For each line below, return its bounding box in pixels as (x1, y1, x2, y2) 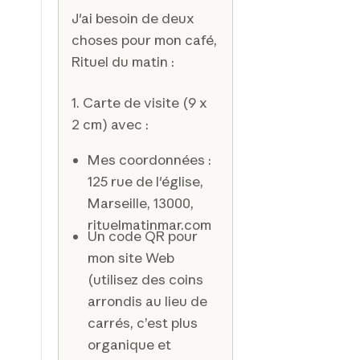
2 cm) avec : (71, 115, 149, 133)
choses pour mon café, (71, 31, 217, 48)
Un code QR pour (88, 227, 198, 245)
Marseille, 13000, (88, 194, 194, 212)
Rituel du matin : (71, 52, 174, 70)
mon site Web (88, 249, 175, 267)
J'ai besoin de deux (71, 9, 194, 27)
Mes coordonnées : (88, 151, 212, 169)
